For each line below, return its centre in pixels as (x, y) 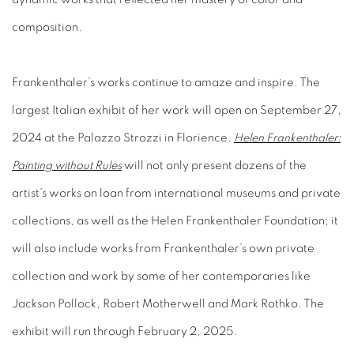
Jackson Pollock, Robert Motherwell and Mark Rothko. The (168, 304)
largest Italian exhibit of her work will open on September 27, (177, 110)
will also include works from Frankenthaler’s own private (163, 249)
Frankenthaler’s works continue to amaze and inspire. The (166, 83)
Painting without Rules (67, 166)
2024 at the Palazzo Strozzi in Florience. (123, 138)
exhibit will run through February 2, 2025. (125, 331)
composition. (47, 27)
